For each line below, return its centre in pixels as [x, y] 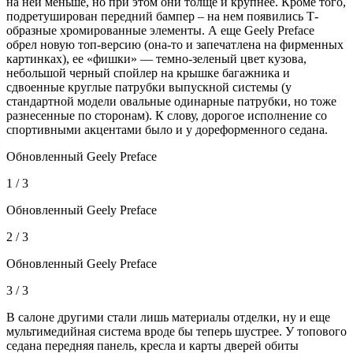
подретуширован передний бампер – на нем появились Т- [162, 17]
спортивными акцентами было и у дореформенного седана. [167, 130]
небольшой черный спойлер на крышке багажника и [148, 73]
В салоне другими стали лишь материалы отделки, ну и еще [168, 318]
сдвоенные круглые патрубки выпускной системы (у [149, 87]
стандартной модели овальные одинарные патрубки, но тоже [171, 102]
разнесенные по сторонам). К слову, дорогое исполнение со [167, 116]
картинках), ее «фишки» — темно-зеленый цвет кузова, [156, 59]
